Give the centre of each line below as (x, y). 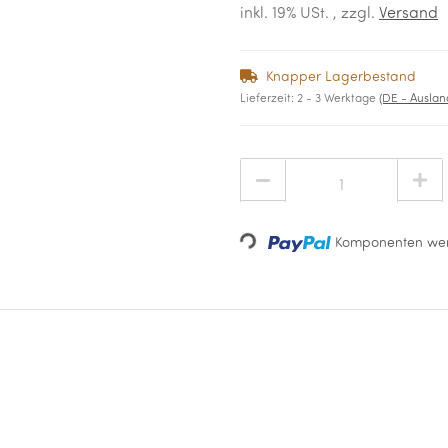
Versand (408, 14)
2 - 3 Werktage (338, 99)
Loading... (270, 252)
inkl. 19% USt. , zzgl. (309, 14)
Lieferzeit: (268, 99)
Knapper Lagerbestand (341, 77)
